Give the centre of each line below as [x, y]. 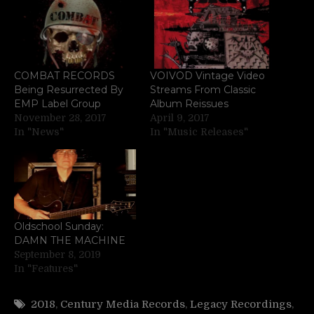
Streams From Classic [203, 90]
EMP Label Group [57, 104]
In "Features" [46, 268]
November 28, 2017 [60, 118]
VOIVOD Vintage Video [207, 76]
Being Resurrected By [69, 90]
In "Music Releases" [199, 132]
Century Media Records [123, 304]
